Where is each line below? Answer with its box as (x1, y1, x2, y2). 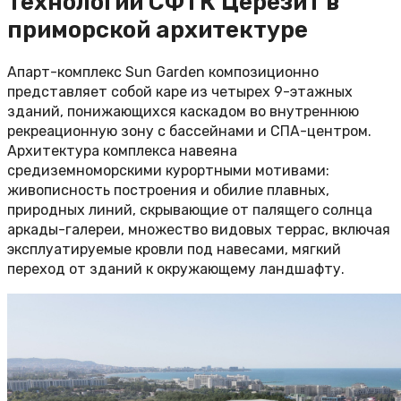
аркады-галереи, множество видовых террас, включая (7, 221, 390, 239)
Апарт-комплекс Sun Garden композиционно (7, 64, 319, 81)
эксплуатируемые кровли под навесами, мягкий (7, 241, 341, 259)
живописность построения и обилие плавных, (7, 182, 329, 200)
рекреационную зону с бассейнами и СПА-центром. (7, 123, 371, 141)
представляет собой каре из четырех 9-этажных (7, 83, 353, 101)
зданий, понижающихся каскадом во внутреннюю (7, 103, 359, 121)
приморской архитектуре (7, 15, 308, 44)
